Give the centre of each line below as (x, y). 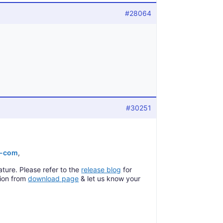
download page (54, 178)
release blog (101, 169)
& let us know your (110, 178)
